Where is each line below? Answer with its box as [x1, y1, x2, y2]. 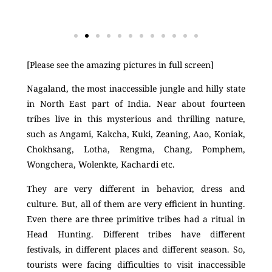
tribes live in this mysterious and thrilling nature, [27, 113, 245, 125]
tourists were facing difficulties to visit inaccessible [27, 258, 245, 270]
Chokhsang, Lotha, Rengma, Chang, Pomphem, [27, 143, 245, 155]
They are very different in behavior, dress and [27, 182, 245, 194]
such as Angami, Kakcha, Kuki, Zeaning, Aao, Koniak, [27, 128, 245, 140]
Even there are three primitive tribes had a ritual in [27, 212, 245, 225]
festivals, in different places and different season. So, [27, 243, 245, 255]
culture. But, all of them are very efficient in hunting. [27, 197, 245, 209]
